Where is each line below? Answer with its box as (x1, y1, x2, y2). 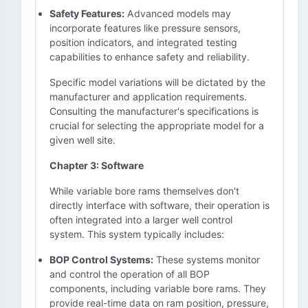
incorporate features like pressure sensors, (49, 22, 241, 34)
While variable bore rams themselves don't (49, 185, 239, 197)
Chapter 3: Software (49, 159, 144, 171)
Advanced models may (124, 8, 231, 19)
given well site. (49, 134, 115, 146)
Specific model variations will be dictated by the (49, 76, 265, 88)
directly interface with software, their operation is (49, 199, 269, 211)
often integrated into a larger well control (49, 214, 232, 225)
